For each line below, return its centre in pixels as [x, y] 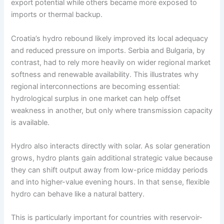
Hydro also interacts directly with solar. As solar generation [111, 146]
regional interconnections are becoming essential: [96, 86]
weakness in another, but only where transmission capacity [112, 110]
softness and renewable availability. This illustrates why [105, 74]
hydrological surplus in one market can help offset [96, 98]
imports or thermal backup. [57, 15]
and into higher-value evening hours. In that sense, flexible [110, 182]
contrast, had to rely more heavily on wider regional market [111, 62]
